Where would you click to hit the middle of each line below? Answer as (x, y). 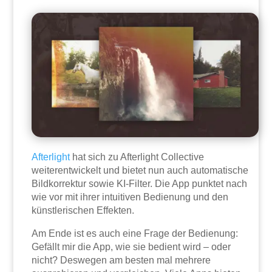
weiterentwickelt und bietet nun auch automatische (140, 170)
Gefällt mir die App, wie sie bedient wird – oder (131, 246)
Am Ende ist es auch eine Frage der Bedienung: (135, 233)
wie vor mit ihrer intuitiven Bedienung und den (130, 197)
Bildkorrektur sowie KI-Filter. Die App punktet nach (140, 183)
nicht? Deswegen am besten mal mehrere (121, 260)
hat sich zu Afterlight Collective (137, 157)
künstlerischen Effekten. (83, 210)
